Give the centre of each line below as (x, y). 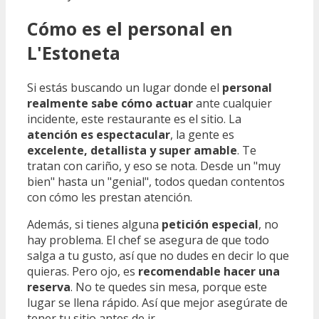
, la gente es (202, 135)
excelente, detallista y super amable (132, 151)
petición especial (210, 225)
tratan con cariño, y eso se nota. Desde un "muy (154, 166)
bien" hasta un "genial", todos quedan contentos (156, 182)
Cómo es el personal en (130, 29)
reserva (49, 287)
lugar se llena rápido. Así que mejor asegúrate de (157, 303)
